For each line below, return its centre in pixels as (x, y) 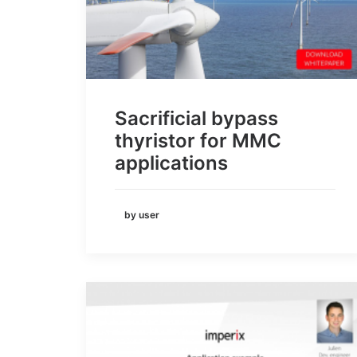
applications (171, 163)
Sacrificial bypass (196, 118)
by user (142, 214)
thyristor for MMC (198, 140)
